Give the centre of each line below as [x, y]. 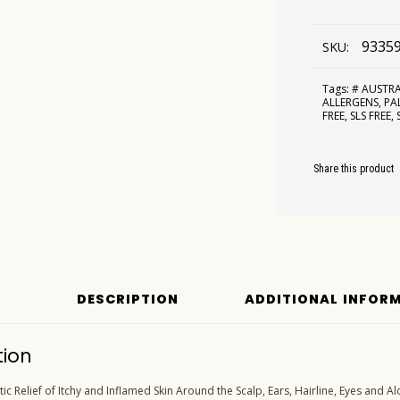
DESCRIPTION [128, 300]
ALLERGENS [351, 103]
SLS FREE [371, 116]
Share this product [354, 169]
